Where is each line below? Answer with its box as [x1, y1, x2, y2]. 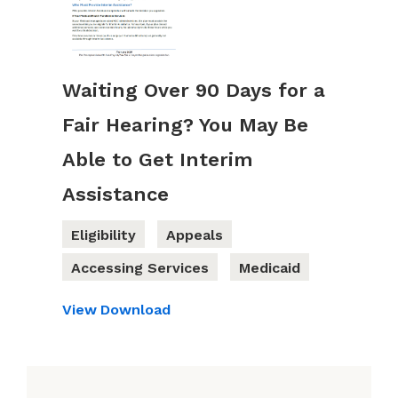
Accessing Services [71, 259, 209, 276]
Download [100, 300, 171, 318]
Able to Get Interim [62, 147, 253, 171]
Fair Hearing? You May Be [62, 113, 308, 136]
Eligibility [71, 226, 136, 243]
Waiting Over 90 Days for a [62, 78, 325, 101]
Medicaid [239, 259, 300, 276]
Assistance [62, 182, 169, 205]
